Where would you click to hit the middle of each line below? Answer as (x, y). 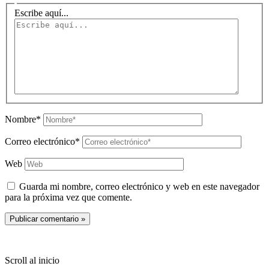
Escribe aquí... (41, 13)
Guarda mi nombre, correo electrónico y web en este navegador (139, 186)
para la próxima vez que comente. (68, 197)
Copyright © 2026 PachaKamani (68, 240)
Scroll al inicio (32, 260)
